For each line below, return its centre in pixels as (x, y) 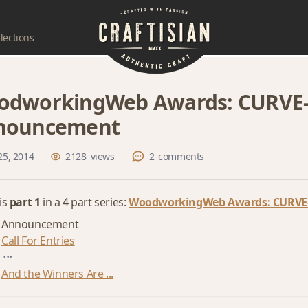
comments (181, 156)
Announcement (40, 224)
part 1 (25, 202)
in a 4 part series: (85, 202)
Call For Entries (38, 241)
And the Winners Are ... (57, 274)
